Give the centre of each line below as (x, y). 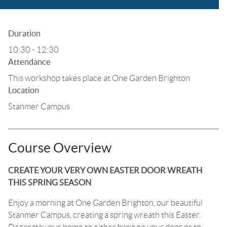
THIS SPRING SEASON (50, 183)
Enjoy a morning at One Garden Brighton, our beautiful (105, 203)
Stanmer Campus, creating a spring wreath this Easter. (104, 215)
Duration (24, 34)
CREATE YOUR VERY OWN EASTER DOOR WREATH (105, 171)
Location (24, 90)
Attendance (29, 62)
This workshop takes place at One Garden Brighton (99, 78)
